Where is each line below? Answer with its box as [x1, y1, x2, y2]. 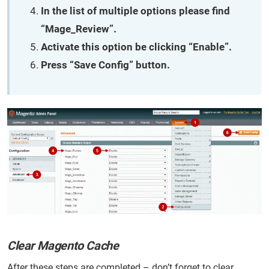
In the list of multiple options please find [41, 4, 230, 17]
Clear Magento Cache [7, 238, 119, 253]
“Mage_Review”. [41, 22, 116, 35]
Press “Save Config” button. [41, 58, 170, 71]
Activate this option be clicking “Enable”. [41, 40, 232, 53]
